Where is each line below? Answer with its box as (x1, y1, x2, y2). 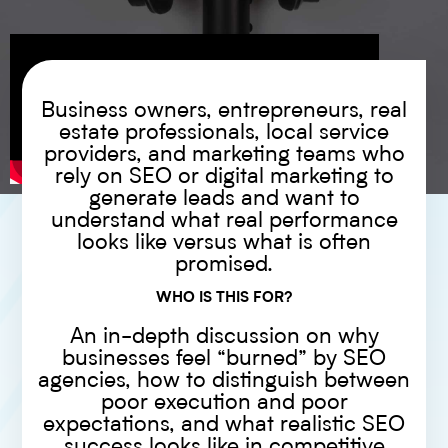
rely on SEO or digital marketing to (54, 165, 394, 188)
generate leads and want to (88, 187, 360, 210)
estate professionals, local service (59, 121, 389, 144)
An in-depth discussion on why (69, 325, 379, 348)
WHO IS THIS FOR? (156, 290, 292, 306)
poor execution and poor (100, 391, 348, 414)
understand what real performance (50, 209, 398, 232)
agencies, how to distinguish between (38, 369, 410, 392)
